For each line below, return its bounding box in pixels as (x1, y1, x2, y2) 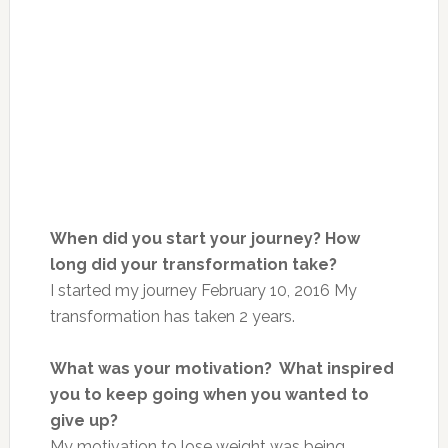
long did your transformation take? (49, 254, 337, 274)
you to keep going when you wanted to (49, 384, 369, 404)
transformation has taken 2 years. (49, 306, 295, 326)
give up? (49, 410, 118, 430)
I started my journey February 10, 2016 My (49, 280, 357, 300)
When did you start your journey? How (49, 228, 360, 248)
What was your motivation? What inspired (49, 358, 394, 378)
